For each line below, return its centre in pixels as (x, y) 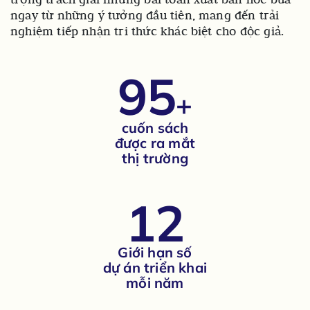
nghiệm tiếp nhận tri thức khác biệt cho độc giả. (147, 31)
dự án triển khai (155, 268)
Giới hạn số (155, 253)
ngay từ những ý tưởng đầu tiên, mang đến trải (145, 16)
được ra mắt (155, 143)
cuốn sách (155, 128)
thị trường (155, 158)
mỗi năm (155, 283)
